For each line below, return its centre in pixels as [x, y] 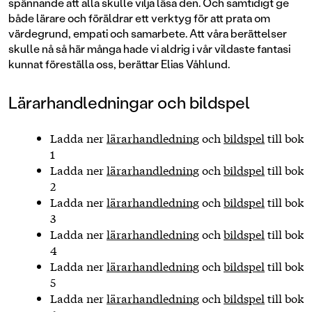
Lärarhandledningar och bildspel [129, 102]
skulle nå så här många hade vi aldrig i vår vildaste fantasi [149, 48]
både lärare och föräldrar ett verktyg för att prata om [139, 18]
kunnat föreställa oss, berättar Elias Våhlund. [120, 64]
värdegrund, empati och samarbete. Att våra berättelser [148, 33]
